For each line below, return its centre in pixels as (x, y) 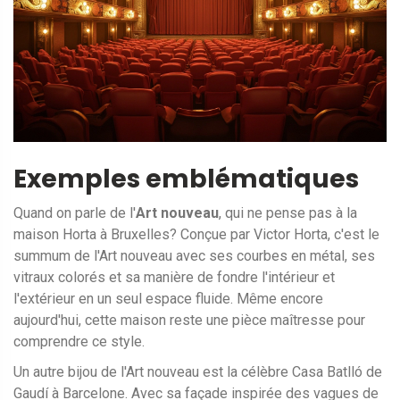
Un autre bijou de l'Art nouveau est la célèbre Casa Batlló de (198, 372)
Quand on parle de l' (75, 213)
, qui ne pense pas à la (288, 213)
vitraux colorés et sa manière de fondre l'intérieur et (174, 278)
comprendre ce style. (79, 342)
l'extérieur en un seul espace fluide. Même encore (168, 299)
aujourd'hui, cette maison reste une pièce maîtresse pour (189, 321)
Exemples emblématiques (186, 179)
